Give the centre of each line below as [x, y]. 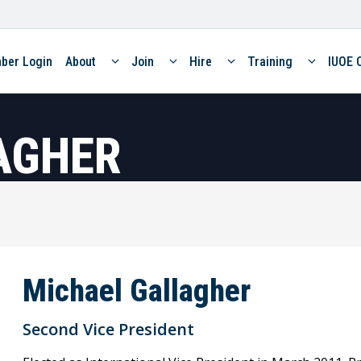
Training [270, 61]
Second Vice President [108, 329]
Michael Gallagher [137, 290]
